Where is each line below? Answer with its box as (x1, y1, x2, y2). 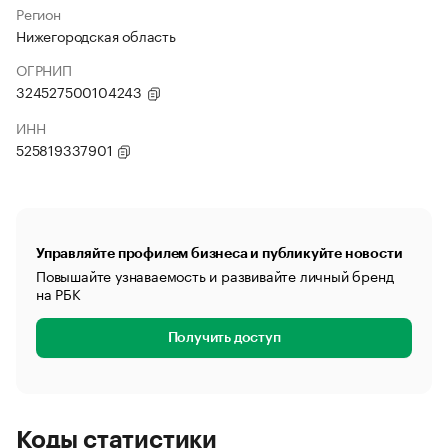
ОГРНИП (16, 58, 72, 80)
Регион (16, 2, 61, 24)
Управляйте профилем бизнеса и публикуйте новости (36, 246, 403, 260)
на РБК (36, 282, 81, 304)
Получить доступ (167, 331, 281, 345)
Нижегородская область (16, 24, 176, 46)
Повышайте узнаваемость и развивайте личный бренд (36, 264, 394, 286)
